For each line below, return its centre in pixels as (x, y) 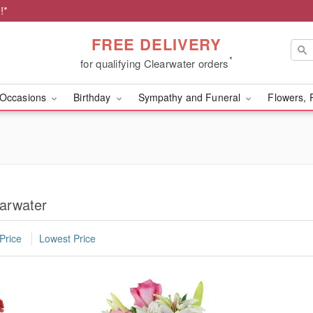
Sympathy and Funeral (191, 97)
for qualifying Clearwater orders (155, 63)
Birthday (94, 97)
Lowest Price (67, 239)
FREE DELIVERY (156, 44)
